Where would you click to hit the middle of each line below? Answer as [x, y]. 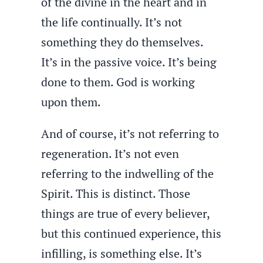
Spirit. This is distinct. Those [116, 193]
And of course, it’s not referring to [130, 134]
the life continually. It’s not [112, 22]
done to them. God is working [118, 82]
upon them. [71, 102]
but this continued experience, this [131, 233]
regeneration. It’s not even [110, 154]
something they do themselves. [122, 42]
